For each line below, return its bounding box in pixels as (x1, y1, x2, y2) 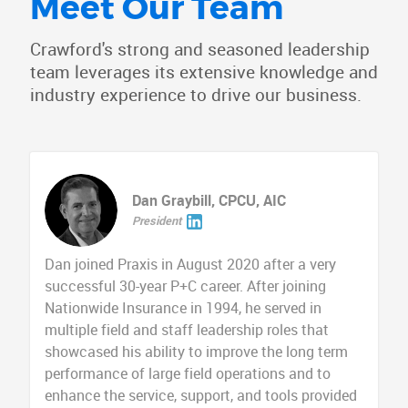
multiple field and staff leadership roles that (44, 321, 329, 339)
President (131, 213, 187, 228)
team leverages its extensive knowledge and (29, 61, 378, 83)
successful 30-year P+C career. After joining (44, 277, 326, 295)
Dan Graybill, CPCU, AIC (131, 191, 286, 209)
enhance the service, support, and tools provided (44, 386, 357, 404)
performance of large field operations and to (44, 364, 331, 382)
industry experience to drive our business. (29, 84, 362, 106)
